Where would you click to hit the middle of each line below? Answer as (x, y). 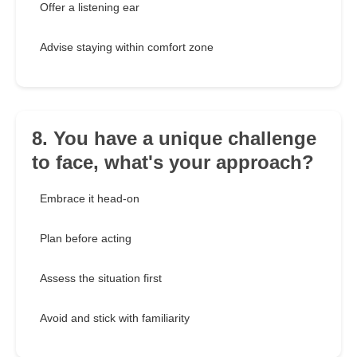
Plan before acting (86, 239)
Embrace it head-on (90, 199)
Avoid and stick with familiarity (115, 318)
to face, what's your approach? (173, 163)
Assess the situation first (101, 279)
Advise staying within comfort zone (127, 47)
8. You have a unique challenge (174, 139)
